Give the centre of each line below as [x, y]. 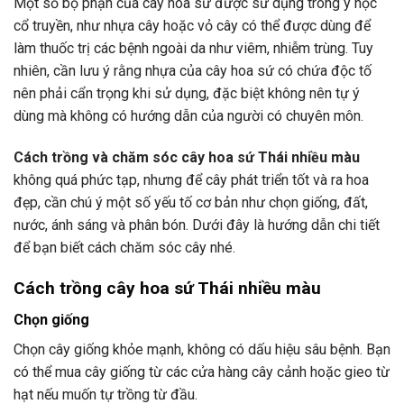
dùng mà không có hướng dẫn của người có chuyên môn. [188, 116]
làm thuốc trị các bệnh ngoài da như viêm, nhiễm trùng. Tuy [193, 49]
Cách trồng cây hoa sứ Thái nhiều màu [167, 288]
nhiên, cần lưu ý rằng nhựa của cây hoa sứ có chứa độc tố [193, 71]
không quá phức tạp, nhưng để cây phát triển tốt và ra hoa [191, 180]
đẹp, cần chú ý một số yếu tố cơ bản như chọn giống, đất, [191, 203]
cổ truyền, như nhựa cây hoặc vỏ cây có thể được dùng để [192, 26]
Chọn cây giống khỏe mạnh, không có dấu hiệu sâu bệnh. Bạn [202, 349]
